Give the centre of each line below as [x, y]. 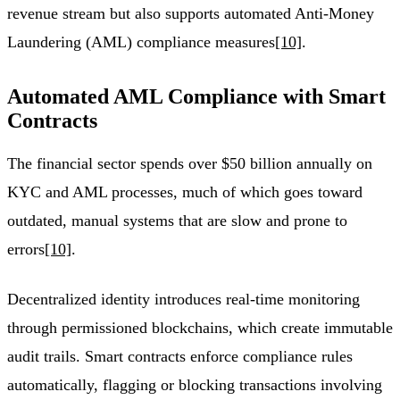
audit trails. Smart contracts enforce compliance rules [180, 357]
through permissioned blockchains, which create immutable [200, 328]
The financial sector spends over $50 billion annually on [190, 164]
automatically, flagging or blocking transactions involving [195, 385]
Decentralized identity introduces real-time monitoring [183, 300]
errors [26, 250]
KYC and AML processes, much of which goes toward [185, 192]
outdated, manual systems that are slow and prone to [177, 221]
